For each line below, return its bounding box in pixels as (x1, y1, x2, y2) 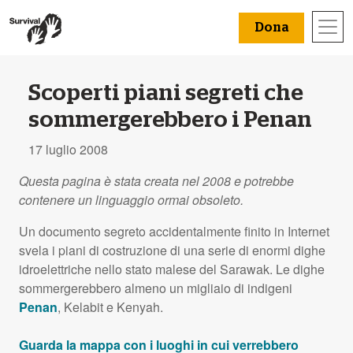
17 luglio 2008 (28, 139, 108, 158)
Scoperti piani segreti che (28, 81, 303, 105)
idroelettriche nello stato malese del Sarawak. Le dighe (19, 259, 325, 278)
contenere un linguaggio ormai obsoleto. (19, 190, 243, 209)
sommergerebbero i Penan (28, 108, 312, 132)
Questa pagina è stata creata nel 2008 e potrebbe (19, 171, 294, 190)
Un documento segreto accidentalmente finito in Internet (19, 221, 329, 240)
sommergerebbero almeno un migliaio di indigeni (19, 278, 292, 297)
